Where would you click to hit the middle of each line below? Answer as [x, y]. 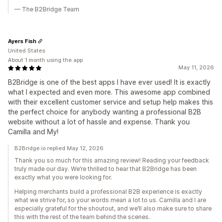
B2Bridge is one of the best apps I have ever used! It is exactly [109, 82]
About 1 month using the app [45, 60]
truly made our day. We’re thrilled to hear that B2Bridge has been [106, 169]
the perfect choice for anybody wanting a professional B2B [105, 112]
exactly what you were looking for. [63, 177]
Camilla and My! [33, 132]
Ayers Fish [22, 41]
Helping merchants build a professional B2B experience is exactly [108, 192]
